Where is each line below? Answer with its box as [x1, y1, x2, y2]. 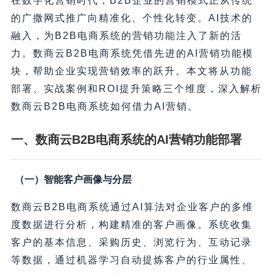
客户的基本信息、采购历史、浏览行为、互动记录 [10, 237, 252, 248]
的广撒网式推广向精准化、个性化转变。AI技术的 [10, 13, 253, 24]
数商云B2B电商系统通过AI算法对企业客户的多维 [10, 202, 253, 213]
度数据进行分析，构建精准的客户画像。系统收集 [10, 219, 252, 230]
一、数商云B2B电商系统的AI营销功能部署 [10, 133, 242, 147]
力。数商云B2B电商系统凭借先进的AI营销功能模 [10, 48, 253, 59]
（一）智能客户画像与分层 [14, 174, 132, 185]
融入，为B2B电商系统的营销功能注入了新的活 [10, 30, 242, 41]
